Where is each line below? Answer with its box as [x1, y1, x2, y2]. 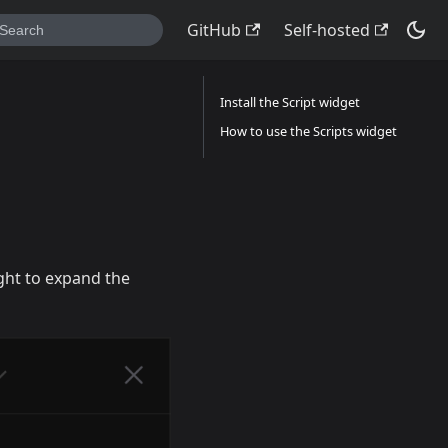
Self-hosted [283, 19, 370, 41]
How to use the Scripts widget [220, 122, 397, 140]
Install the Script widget [220, 93, 360, 111]
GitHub [187, 19, 242, 41]
